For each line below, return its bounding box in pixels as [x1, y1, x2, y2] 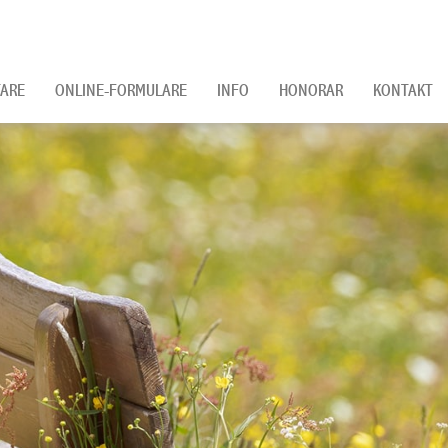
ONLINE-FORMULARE [55, 79, 187, 101]
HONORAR [279, 79, 343, 101]
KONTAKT [373, 79, 433, 101]
